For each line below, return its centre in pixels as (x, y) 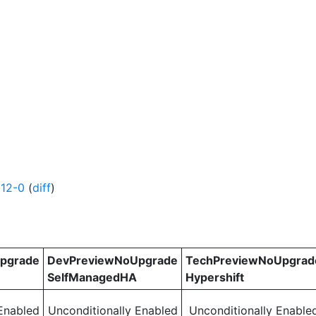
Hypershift (215, 277)
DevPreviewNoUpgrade (113, 260)
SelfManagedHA (92, 277)
